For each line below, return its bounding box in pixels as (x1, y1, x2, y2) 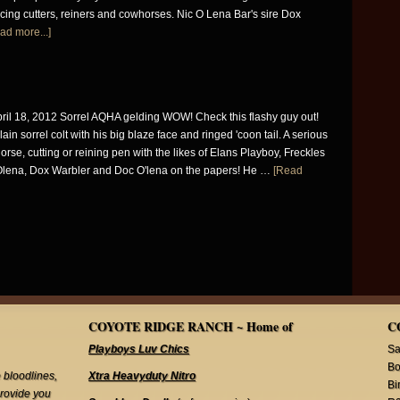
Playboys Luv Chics (88, 343, 189, 355)
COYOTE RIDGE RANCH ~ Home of (88, 317, 293, 336)
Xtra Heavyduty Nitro (88, 370, 196, 382)
